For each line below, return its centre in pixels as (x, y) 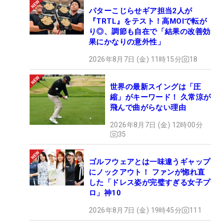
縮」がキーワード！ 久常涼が (161, 97)
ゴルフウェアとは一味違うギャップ (150, 162)
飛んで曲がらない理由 (148, 107)
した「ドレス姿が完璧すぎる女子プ (150, 182)
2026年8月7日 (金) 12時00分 (156, 125)
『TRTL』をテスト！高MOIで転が (148, 21)
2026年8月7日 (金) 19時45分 (135, 210)
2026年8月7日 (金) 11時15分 (135, 59)
